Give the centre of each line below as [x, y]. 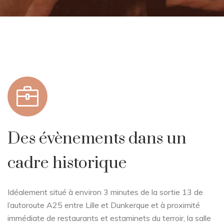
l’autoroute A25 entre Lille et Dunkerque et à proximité [104, 205]
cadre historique [67, 163]
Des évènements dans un [97, 139]
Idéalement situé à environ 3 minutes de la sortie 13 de [105, 192]
